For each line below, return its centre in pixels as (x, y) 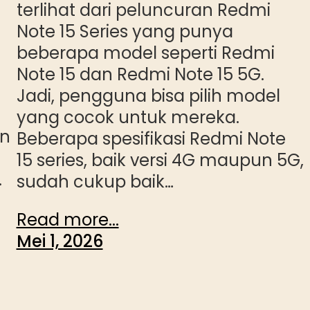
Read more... (67, 220)
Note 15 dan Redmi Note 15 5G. (140, 75)
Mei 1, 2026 (60, 241)
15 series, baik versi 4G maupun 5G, (160, 161)
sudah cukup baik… (95, 182)
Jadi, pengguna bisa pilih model (148, 96)
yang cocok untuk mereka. (128, 118)
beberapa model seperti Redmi (145, 53)
